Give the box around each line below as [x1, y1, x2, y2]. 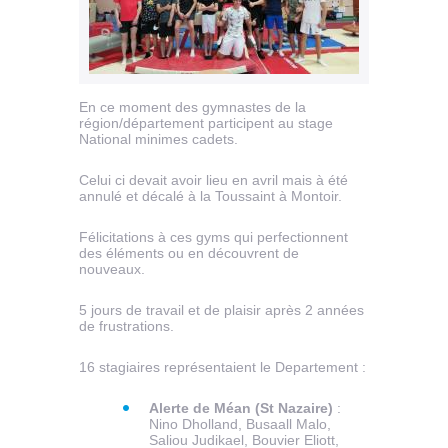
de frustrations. [79, 318, 178, 335]
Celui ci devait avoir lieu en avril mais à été [79, 172, 348, 189]
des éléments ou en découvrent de [79, 245, 299, 262]
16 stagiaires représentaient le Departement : [79, 359, 366, 376]
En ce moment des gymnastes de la [79, 99, 306, 116]
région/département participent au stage [79, 115, 333, 132]
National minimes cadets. [79, 131, 242, 148]
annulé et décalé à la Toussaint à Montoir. [79, 188, 346, 205]
